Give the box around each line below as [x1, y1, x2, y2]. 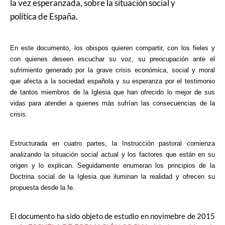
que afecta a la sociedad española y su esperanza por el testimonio [10, 77, 215, 85]
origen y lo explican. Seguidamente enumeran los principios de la [10, 161, 215, 169]
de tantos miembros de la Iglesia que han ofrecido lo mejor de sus [10, 88, 215, 96]
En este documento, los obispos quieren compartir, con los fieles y [10, 44, 215, 52]
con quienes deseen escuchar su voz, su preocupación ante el [10, 55, 215, 63]
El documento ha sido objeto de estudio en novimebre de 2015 [10, 211, 215, 221]
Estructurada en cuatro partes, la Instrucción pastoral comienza [10, 139, 215, 147]
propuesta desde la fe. [10, 183, 75, 191]
